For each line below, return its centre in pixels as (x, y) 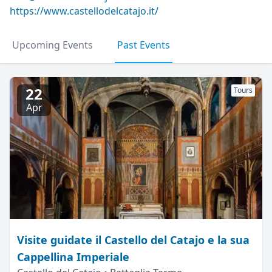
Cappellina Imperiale (73, 257)
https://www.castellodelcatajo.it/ (84, 11)
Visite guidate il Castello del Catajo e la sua (133, 240)
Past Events (144, 45)
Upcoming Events (53, 45)
